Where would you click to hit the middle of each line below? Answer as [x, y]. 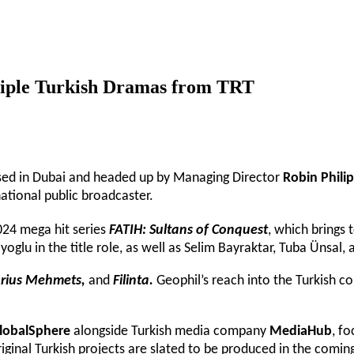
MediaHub [301, 331]
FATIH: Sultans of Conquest [188, 230]
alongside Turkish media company [170, 331]
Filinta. [135, 281]
